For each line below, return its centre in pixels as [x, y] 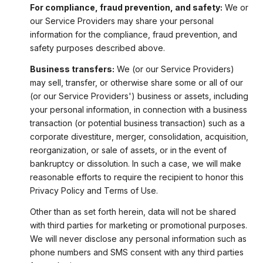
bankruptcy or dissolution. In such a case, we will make [135, 164]
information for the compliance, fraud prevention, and [133, 34]
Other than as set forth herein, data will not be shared [133, 212]
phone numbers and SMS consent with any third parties [136, 252]
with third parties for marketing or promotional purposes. [138, 225]
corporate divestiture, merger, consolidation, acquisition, [139, 137]
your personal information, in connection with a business [138, 110]
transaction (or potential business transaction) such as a [137, 123]
